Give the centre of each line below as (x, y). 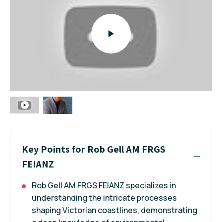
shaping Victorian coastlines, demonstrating (114, 210)
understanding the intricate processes (104, 197)
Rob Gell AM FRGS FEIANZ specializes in (104, 185)
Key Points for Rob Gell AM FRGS (94, 149)
